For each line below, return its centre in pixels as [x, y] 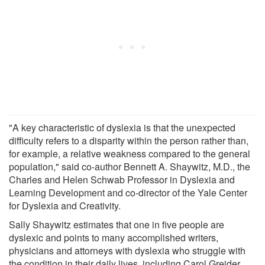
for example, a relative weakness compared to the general [130, 153]
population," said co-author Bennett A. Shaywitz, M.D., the [130, 166]
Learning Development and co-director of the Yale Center [128, 192]
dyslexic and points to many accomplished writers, [114, 237]
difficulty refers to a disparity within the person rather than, [129, 140]
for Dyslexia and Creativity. [65, 205]
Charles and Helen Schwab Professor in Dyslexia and [122, 179]
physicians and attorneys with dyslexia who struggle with [127, 250]
